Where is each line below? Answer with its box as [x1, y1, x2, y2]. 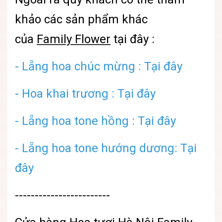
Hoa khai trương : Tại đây [22, 87, 156, 101]
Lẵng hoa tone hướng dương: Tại [22, 141, 197, 156]
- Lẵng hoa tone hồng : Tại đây [15, 114, 176, 128]
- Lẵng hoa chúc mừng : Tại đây [15, 59, 182, 74]
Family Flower [37, 32, 111, 47]
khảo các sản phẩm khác [15, 12, 148, 27]
